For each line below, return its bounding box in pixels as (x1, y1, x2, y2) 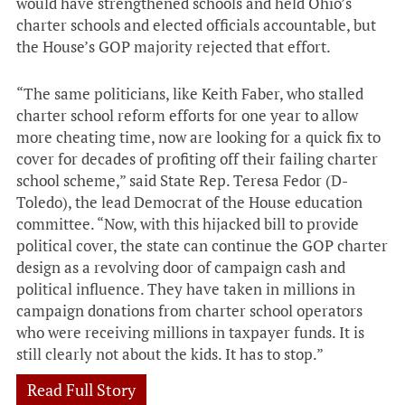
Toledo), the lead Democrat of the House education (16, 192, 363, 212)
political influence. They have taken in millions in (16, 278, 355, 299)
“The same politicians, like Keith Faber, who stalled (16, 83, 363, 104)
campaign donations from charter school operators (16, 300, 363, 321)
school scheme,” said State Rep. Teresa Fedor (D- (16, 170, 348, 191)
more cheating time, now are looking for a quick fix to (16, 127, 381, 147)
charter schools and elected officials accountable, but (16, 14, 376, 35)
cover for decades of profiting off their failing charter (16, 148, 378, 169)
